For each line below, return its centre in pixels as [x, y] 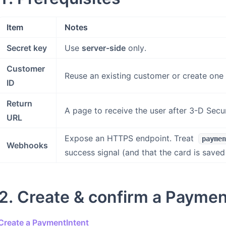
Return [19, 103]
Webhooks [27, 145]
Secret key [27, 48]
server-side [104, 48]
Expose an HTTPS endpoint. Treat [130, 138]
